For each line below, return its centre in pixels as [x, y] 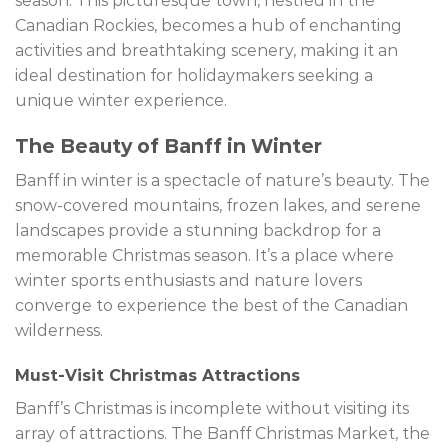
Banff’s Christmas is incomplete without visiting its [212, 409]
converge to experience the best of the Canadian [211, 305]
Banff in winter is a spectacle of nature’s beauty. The [222, 180]
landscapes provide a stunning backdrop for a [198, 230]
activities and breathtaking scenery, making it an [206, 51]
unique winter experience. [121, 101]
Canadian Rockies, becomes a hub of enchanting [208, 26]
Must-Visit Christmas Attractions [157, 376]
